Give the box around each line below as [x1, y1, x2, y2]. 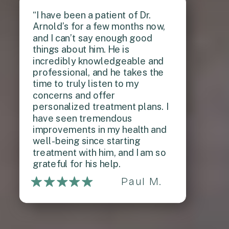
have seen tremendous [33, 113, 133, 124]
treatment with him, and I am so [33, 147, 166, 158]
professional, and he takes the [33, 67, 164, 78]
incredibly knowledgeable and [33, 56, 164, 67]
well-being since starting [33, 135, 141, 147]
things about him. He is [33, 44, 130, 55]
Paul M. [121, 175, 161, 189]
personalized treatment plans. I [33, 101, 169, 112]
